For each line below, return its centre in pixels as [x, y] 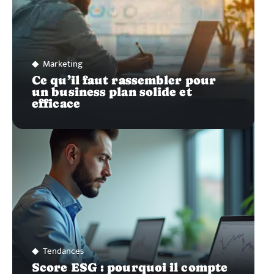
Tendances [63, 251]
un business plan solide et [112, 91]
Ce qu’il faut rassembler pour [124, 80]
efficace [56, 103]
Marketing [63, 64]
